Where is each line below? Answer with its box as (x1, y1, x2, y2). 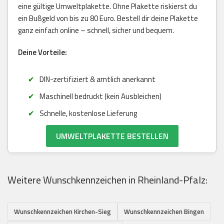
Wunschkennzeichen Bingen (124, 206, 204, 216)
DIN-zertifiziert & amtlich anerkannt (39, 73, 155, 85)
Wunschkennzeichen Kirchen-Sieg (14, 206, 111, 216)
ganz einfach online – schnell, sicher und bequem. (18, 24, 174, 36)
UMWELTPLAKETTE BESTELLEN (55, 129, 168, 142)
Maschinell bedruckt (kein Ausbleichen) (39, 90, 161, 102)
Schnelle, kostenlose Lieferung (39, 107, 137, 119)
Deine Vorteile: (18, 46, 67, 58)
